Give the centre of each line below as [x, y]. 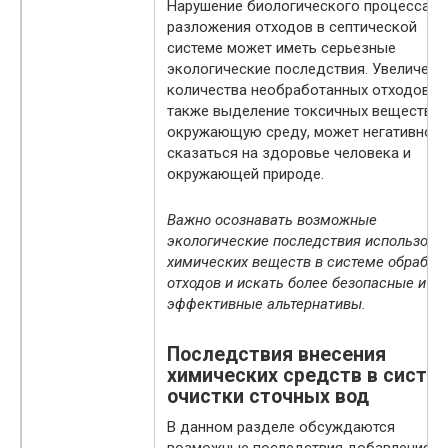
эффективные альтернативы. [266, 303]
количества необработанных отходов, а [306, 89]
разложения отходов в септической [292, 26]
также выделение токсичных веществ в [305, 110]
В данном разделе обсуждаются [281, 426]
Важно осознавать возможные [272, 219]
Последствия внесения [276, 355]
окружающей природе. [245, 173]
